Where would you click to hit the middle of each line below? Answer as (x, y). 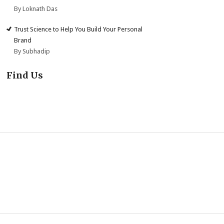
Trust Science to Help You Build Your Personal (78, 29)
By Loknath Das (36, 8)
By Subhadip (32, 51)
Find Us (25, 75)
